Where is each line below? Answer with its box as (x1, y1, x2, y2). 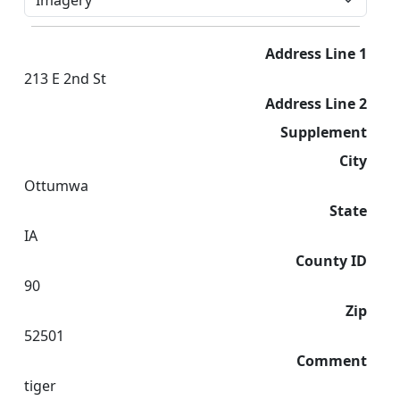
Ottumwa (24, 176, 88, 196)
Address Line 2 (265, 94, 367, 113)
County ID (296, 251, 367, 271)
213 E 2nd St (24, 69, 106, 88)
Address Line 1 (265, 44, 367, 63)
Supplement (280, 122, 367, 142)
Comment (296, 351, 367, 371)
